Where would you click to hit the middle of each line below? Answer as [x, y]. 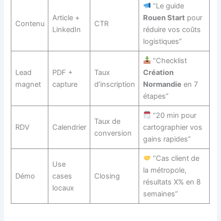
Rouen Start [164, 18]
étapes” [156, 96]
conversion [113, 133]
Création [158, 72]
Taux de [107, 121]
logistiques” [162, 41]
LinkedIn [66, 29]
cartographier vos [172, 127]
